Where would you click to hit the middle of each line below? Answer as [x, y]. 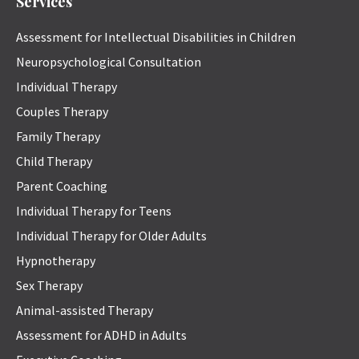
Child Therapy [54, 161]
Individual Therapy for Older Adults [111, 236]
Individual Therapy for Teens [94, 211]
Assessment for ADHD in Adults [101, 335]
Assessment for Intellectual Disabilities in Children [156, 37]
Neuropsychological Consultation [109, 62]
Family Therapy [58, 137]
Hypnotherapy [56, 261]
